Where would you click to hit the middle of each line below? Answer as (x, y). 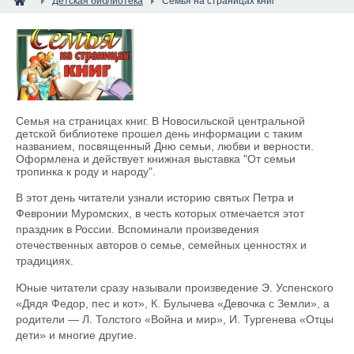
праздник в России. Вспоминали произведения (137, 229)
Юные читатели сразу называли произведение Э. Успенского (175, 288)
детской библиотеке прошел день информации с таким (159, 134)
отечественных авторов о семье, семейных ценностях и (161, 245)
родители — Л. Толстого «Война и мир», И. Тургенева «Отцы (175, 319)
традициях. (45, 261)
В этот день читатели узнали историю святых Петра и (155, 198)
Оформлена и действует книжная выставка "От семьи (156, 159)
